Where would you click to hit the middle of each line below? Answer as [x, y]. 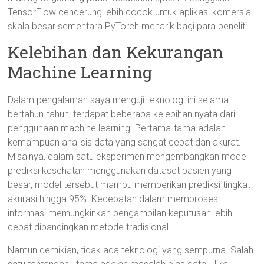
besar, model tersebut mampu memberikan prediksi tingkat [129, 185]
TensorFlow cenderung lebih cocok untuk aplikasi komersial [131, 12]
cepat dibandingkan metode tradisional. [90, 227]
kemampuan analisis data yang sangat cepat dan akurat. [125, 142]
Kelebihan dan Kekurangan [116, 52]
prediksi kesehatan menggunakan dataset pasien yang [120, 171]
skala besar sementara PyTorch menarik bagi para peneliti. [129, 26]
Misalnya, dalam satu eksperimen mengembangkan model [128, 156]
